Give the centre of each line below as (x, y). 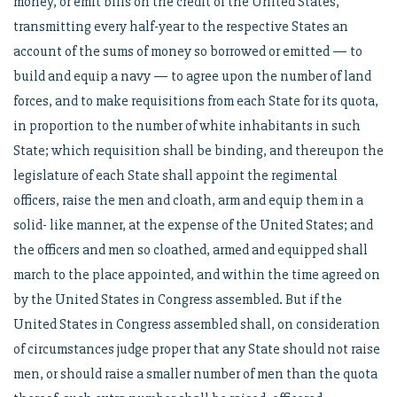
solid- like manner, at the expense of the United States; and (193, 225)
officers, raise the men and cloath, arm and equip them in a (188, 200)
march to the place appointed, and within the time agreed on (197, 275)
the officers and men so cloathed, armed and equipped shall (191, 250)
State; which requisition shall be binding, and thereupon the (198, 151)
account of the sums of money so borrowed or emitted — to (188, 51)
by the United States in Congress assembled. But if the (178, 300)
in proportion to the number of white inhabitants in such (187, 126)
